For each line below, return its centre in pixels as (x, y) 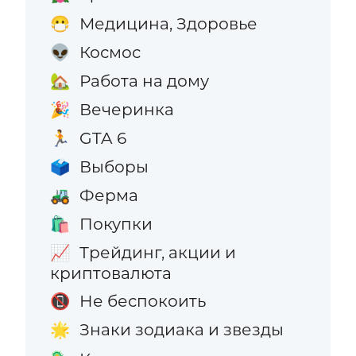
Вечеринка (126, 109)
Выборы (114, 167)
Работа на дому (144, 80)
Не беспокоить (142, 301)
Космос (110, 52)
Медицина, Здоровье (168, 23)
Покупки (116, 224)
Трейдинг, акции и (157, 253)
